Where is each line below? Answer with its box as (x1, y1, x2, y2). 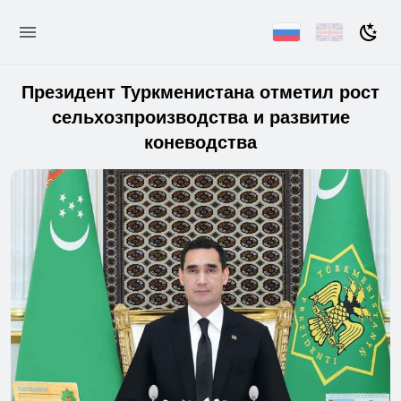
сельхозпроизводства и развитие (51, 107, 350, 127)
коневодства (144, 132, 257, 152)
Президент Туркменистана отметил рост (21, 82, 380, 102)
